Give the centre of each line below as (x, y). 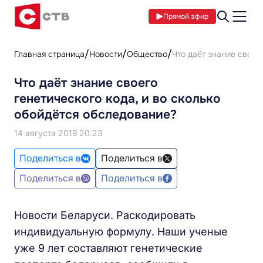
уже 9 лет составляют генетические (108, 248)
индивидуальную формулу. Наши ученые (121, 232)
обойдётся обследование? (95, 114)
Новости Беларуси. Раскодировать (105, 215)
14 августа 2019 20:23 (58, 133)
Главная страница (49, 54)
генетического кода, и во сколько (117, 99)
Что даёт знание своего (86, 83)
